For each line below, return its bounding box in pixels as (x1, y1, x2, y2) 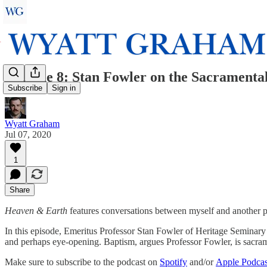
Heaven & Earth (5, 205, 67, 216)
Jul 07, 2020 (5, 129, 51, 139)
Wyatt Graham (5, 118, 60, 129)
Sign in (52, 83, 76, 93)
